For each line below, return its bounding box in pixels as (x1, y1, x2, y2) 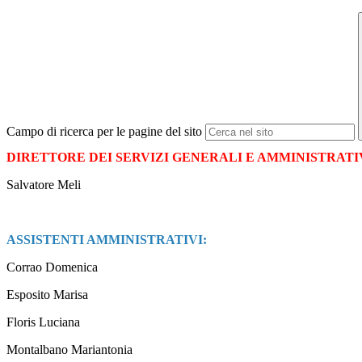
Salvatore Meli (6, 178, 81, 192)
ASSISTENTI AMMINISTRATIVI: (6, 233, 207, 247)
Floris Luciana (6, 315, 80, 330)
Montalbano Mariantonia (6, 343, 133, 357)
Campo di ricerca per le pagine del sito (6, 124, 202, 139)
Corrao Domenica (6, 260, 101, 275)
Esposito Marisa (6, 288, 88, 302)
